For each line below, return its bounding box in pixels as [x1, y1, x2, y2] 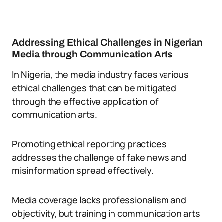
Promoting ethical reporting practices [12, 138, 166, 150]
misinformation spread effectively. [12, 165, 154, 176]
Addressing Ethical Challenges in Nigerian [12, 37, 203, 48]
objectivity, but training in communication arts [12, 207, 200, 219]
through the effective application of [12, 95, 159, 107]
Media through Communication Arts [12, 49, 173, 59]
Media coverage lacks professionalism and [12, 194, 186, 206]
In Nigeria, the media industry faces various [12, 68, 189, 80]
